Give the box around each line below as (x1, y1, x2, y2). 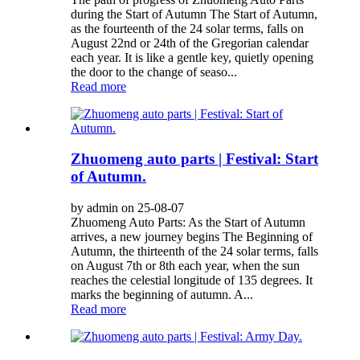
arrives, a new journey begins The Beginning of (71, 230, 313, 244)
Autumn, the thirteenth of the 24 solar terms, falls (71, 244, 318, 259)
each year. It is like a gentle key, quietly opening (71, 50, 313, 64)
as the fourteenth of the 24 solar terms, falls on (71, 21, 304, 35)
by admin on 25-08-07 (71, 201, 184, 215)
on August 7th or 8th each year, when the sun (71, 259, 300, 273)
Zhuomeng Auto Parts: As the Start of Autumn (71, 215, 305, 230)
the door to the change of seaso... (71, 64, 237, 79)
